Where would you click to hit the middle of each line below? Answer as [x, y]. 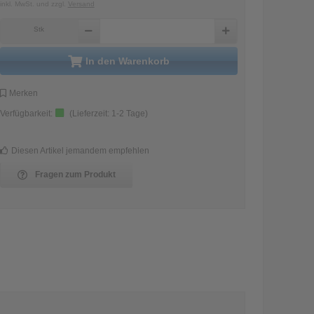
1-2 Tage [129, 114]
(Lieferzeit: [91, 114]
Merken [24, 93]
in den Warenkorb [129, 61]
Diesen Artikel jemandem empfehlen [81, 150]
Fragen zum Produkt [76, 174]
